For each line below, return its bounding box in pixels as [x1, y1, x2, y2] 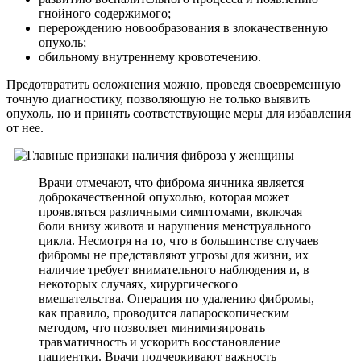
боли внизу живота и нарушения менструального [39, 218, 311, 233]
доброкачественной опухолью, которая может [39, 189, 289, 204]
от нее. [6, 120, 44, 135]
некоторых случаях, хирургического [39, 276, 238, 291]
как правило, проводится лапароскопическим [39, 305, 289, 320]
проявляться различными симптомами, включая [39, 204, 302, 218]
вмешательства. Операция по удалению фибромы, [39, 291, 314, 305]
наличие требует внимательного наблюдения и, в [39, 262, 309, 276]
